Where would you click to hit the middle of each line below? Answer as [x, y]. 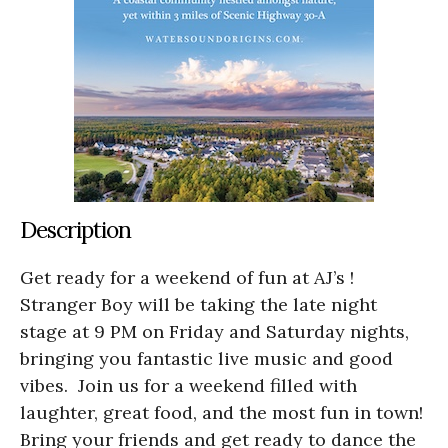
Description [75, 229]
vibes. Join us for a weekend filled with [188, 385]
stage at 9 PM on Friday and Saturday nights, [214, 331]
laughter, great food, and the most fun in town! [221, 412]
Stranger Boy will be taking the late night [198, 304]
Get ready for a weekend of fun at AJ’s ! [187, 277]
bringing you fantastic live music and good [206, 358]
